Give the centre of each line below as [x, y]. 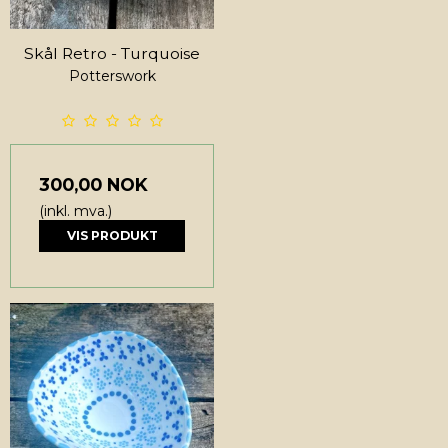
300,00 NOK [93, 184]
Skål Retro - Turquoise [112, 53]
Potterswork [112, 75]
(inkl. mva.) [75, 210]
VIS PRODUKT [112, 235]
